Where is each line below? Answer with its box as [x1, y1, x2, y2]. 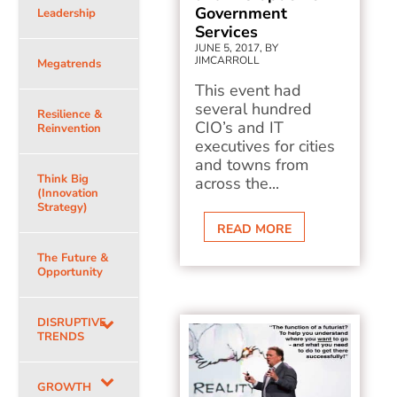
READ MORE [217, 221, 292, 237]
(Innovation [37, 185, 99, 201]
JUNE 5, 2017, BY [195, 41, 279, 55]
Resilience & [37, 106, 103, 122]
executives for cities [195, 136, 336, 157]
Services [195, 21, 259, 43]
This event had [195, 80, 302, 101]
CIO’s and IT [195, 117, 284, 138]
